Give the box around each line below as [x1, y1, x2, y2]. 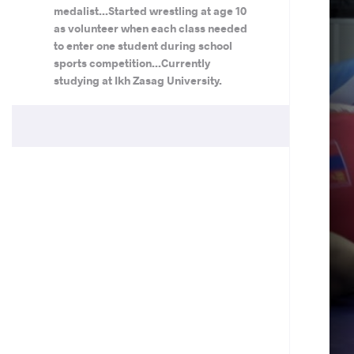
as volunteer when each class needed [53, 21, 247, 36]
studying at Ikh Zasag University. [53, 73, 222, 88]
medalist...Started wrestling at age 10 [53, 3, 247, 18]
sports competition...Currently [53, 55, 210, 70]
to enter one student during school [53, 38, 232, 53]
